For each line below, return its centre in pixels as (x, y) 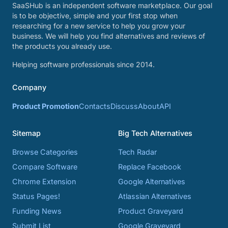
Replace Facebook (150, 167)
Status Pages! (36, 196)
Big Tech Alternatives (155, 133)
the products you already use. (62, 46)
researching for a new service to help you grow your (99, 26)
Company (29, 87)
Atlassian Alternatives (155, 196)
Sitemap (26, 133)
